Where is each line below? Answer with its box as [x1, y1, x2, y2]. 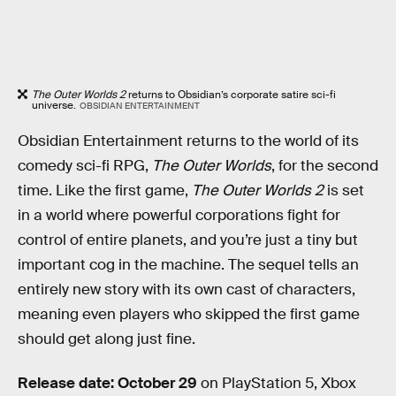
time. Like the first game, [18, 181, 192, 201]
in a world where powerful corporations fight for [18, 206, 340, 225]
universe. [32, 97, 76, 112]
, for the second [271, 156, 378, 176]
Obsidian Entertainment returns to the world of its [18, 132, 359, 151]
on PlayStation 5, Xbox [197, 374, 356, 393]
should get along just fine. [18, 330, 195, 349]
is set [324, 181, 364, 201]
